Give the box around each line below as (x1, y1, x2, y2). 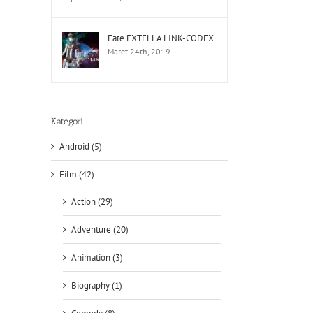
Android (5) (59, 140, 102, 153)
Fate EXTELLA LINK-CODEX (108, 32, 214, 44)
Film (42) (59, 168, 94, 181)
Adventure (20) (71, 224, 129, 236)
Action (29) (71, 196, 113, 208)
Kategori (51, 116, 83, 126)
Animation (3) (71, 252, 123, 264)
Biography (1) (71, 279, 122, 292)
